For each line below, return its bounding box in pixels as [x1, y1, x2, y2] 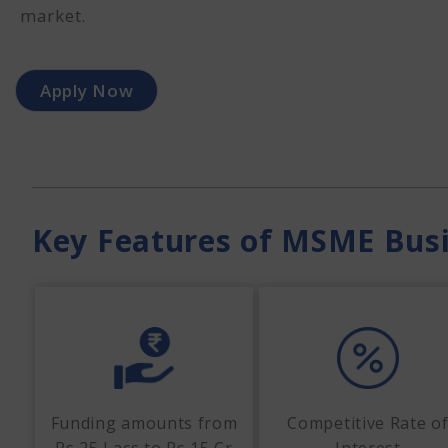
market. [20, 4, 86, 27]
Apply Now [40, 79, 134, 102]
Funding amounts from [50, 412, 238, 435]
